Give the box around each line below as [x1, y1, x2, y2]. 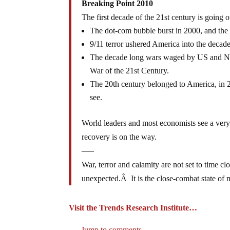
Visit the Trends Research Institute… [69, 203, 198, 212]
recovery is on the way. [82, 132, 157, 141]
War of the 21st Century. [90, 66, 169, 75]
